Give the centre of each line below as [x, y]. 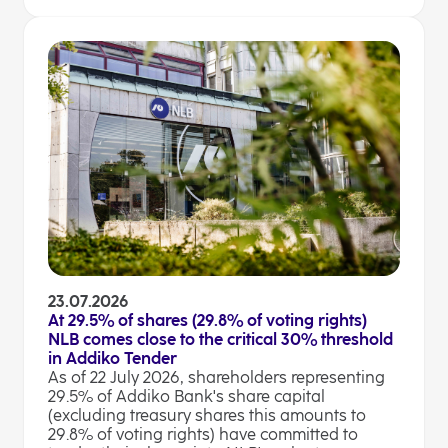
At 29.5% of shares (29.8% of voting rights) [207, 321]
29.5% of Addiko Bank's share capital [186, 397]
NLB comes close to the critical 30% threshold [220, 340]
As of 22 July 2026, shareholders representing [216, 378]
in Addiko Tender [112, 359]
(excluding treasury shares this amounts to [207, 416]
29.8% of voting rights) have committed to [203, 435]
